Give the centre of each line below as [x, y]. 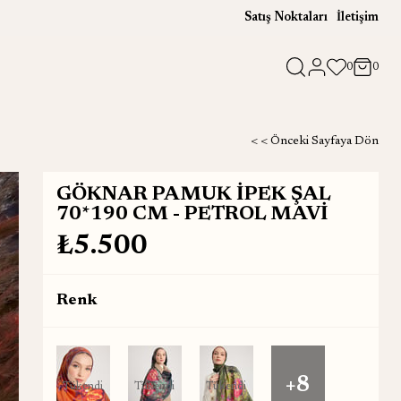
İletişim [358, 18]
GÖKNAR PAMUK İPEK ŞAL [193, 195]
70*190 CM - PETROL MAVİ [192, 215]
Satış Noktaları [286, 18]
